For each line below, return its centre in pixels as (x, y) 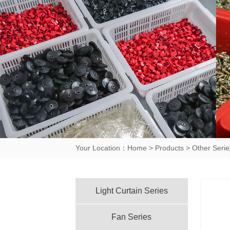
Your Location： (101, 148)
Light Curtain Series (131, 190)
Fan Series (132, 217)
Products (169, 148)
